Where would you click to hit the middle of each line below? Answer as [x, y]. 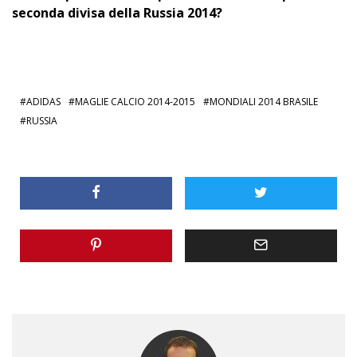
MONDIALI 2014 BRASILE [264, 101]
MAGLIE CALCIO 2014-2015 [135, 101]
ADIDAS [43, 101]
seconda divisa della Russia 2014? [117, 12]
